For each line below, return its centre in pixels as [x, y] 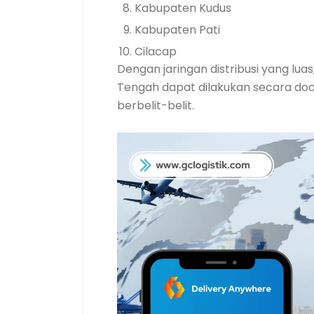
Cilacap [156, 52]
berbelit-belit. [156, 105]
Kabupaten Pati [177, 30]
